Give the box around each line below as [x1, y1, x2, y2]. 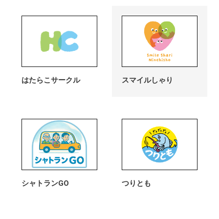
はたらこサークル [21, 75, 80, 85]
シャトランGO [21, 178, 69, 188]
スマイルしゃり [121, 75, 173, 85]
